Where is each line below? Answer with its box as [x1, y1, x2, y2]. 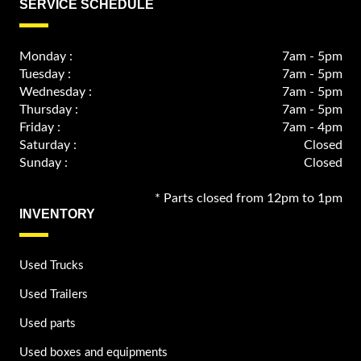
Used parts [19, 317, 76, 330]
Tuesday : [19, 68, 71, 81]
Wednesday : [19, 85, 92, 99]
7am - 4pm [281, 121, 342, 135]
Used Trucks [19, 259, 84, 272]
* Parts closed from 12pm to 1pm [154, 192, 342, 205]
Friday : [19, 121, 60, 135]
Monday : [19, 50, 73, 64]
